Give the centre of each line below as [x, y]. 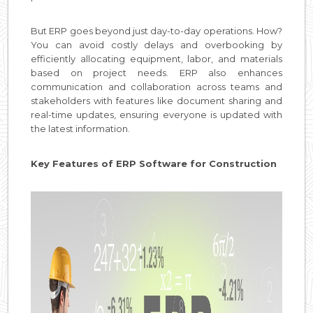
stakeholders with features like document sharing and [156, 100]
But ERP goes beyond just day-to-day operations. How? [156, 30]
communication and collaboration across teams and [156, 86]
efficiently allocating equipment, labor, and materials [156, 58]
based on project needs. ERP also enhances [156, 72]
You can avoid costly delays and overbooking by [156, 44]
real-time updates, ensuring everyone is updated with [156, 114]
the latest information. [81, 128]
